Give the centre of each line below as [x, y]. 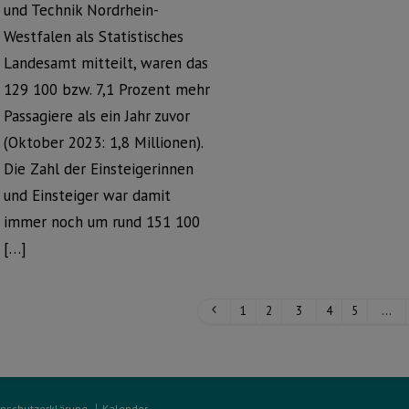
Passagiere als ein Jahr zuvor [97, 116]
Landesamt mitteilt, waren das [106, 63]
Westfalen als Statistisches [94, 37]
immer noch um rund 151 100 [102, 222]
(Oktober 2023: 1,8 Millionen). [103, 142]
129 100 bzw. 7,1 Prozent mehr [107, 89]
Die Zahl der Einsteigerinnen [99, 169]
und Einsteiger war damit [87, 195]
